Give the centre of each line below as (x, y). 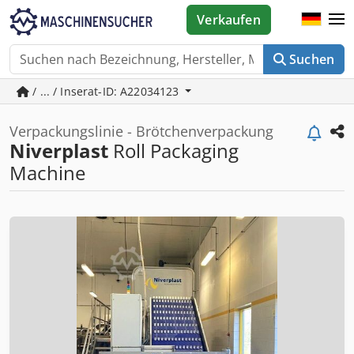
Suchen (312, 59)
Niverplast (59, 151)
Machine (47, 173)
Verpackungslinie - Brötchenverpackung (141, 131)
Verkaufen (229, 20)
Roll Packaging (173, 151)
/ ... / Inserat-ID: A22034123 (106, 91)
